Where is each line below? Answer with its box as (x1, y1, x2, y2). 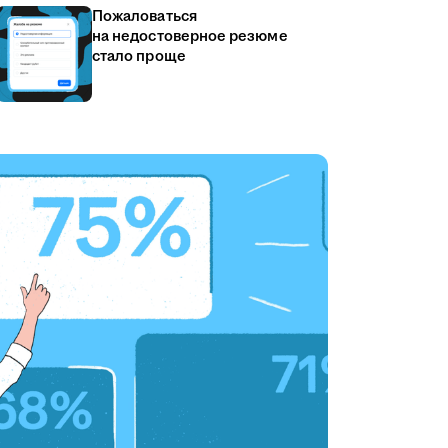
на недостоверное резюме (92, 26, 288, 47)
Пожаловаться (92, 6, 197, 27)
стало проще (92, 46, 186, 67)
